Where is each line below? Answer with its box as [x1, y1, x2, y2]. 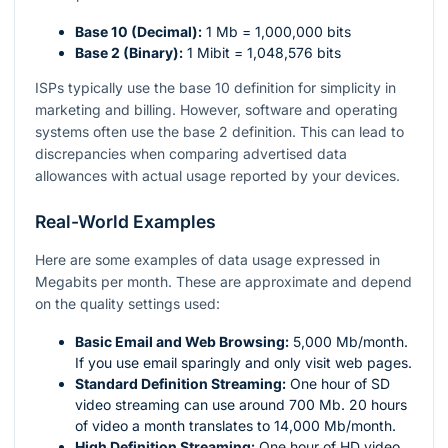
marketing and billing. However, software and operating [35, 100, 398, 118]
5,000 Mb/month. [289, 332, 408, 350]
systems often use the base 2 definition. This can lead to [35, 122, 404, 140]
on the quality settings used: [35, 294, 220, 312]
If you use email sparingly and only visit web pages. [75, 353, 412, 371]
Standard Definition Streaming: [75, 374, 286, 392]
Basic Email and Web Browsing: [75, 332, 289, 350]
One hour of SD [286, 374, 390, 392]
